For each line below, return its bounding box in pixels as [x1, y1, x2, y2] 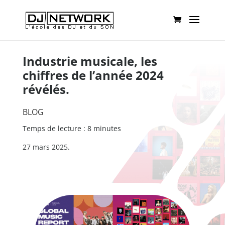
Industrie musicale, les [22, 53, 157, 69]
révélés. [22, 81, 69, 97]
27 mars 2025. [22, 142, 70, 152]
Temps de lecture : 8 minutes [22, 124, 121, 133]
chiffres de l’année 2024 [22, 67, 164, 83]
